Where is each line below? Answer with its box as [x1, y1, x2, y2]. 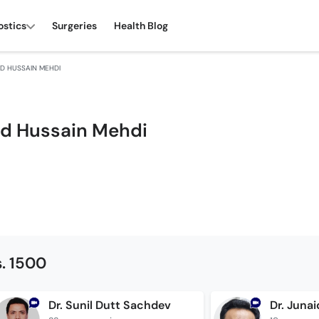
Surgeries [52, 19, 97, 32]
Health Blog [114, 19, 168, 32]
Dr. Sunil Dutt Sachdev [48, 298, 171, 313]
